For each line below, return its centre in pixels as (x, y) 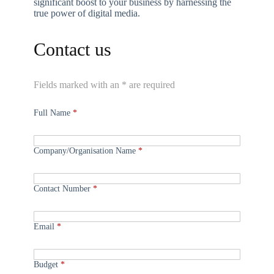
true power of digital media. (87, 13)
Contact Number (63, 189)
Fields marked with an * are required (104, 85)
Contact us (72, 49)
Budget (47, 265)
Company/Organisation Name (86, 151)
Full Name (53, 113)
